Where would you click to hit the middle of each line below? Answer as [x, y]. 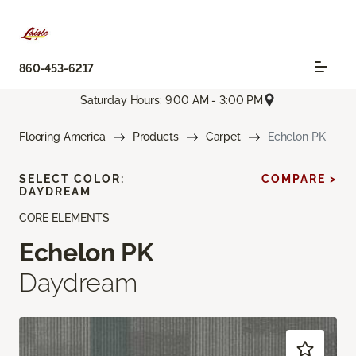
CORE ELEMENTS [64, 218]
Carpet [223, 137]
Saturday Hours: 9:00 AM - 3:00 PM [172, 100]
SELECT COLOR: [72, 179]
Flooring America [62, 137]
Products [155, 137]
